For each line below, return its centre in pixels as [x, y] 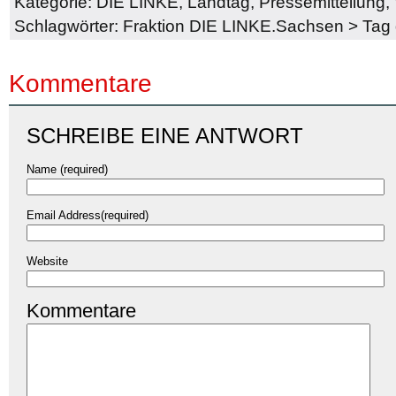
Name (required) [67, 169]
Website [47, 261]
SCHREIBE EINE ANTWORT [165, 136]
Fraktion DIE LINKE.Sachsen [233, 26]
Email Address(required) [88, 215]
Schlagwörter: [69, 26]
